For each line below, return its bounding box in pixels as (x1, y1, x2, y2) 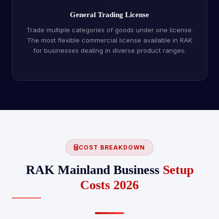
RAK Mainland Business (25, 163, 163, 177)
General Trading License (70, 11, 149, 19)
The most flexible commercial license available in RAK (27, 36, 192, 44)
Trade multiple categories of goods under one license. (26, 26, 193, 34)
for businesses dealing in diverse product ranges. (33, 46, 186, 54)
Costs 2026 (80, 178, 139, 192)
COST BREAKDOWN (79, 144, 145, 151)
